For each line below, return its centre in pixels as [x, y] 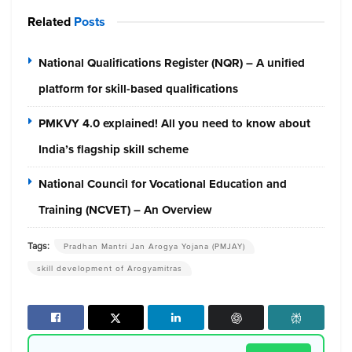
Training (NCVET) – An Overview [125, 210]
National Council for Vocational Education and [163, 184]
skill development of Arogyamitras [110, 269]
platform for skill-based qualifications [138, 89]
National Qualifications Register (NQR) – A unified [172, 63]
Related [49, 22]
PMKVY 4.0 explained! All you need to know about [174, 124]
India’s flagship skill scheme [114, 150]
